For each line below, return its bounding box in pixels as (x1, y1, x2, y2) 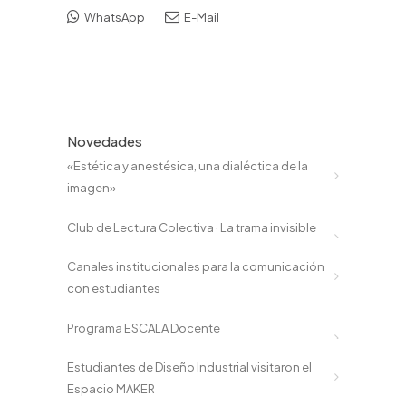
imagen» (67, 180, 116, 195)
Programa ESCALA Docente (67, 320, 220, 335)
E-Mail (182, 10, 219, 24)
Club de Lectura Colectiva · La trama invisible (67, 219, 316, 235)
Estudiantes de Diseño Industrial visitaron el (67, 360, 312, 374)
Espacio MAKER (67, 382, 155, 396)
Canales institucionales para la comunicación (67, 259, 324, 274)
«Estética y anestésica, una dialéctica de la (67, 159, 308, 173)
